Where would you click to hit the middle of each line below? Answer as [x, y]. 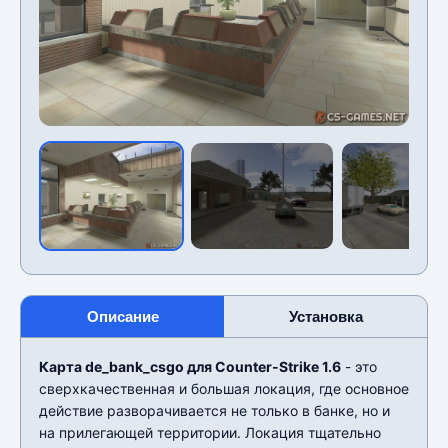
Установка [325, 316]
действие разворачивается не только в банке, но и [214, 410]
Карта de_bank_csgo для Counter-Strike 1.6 [190, 366]
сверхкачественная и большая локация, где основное [224, 388]
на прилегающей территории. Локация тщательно [210, 432]
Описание [122, 316]
